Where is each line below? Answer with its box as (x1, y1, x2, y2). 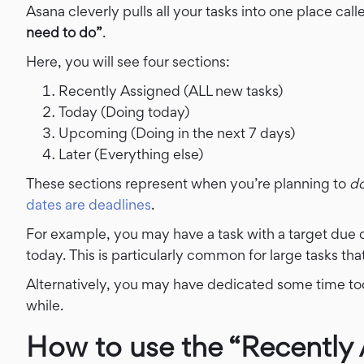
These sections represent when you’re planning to (26, 175, 349, 192)
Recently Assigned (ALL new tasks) (58, 82, 283, 99)
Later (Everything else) (58, 145, 203, 162)
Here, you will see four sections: (26, 53, 230, 70)
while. (26, 297, 63, 314)
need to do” (26, 24, 102, 41)
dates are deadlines (26, 196, 151, 213)
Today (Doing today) (58, 103, 189, 120)
